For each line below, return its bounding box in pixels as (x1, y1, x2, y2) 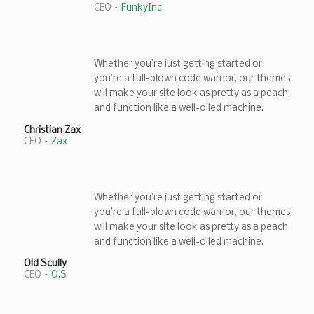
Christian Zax (23, 125, 81, 136)
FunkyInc (121, 3, 162, 14)
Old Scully (23, 259, 67, 270)
